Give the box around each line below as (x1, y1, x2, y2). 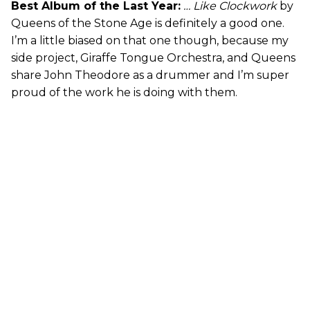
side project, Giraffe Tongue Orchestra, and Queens (11, 51, 295, 65)
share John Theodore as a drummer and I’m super (11, 69, 289, 82)
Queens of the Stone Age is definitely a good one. (11, 17, 284, 30)
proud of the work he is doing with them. (11, 86, 237, 100)
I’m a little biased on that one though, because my (11, 34, 289, 48)
